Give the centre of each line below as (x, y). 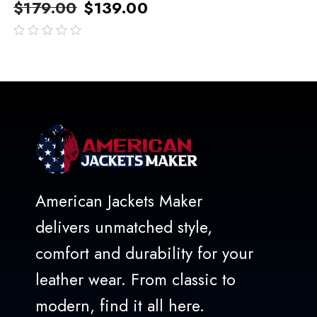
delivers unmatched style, (124, 227)
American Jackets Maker (119, 201)
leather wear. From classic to (136, 279)
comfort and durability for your (144, 253)
